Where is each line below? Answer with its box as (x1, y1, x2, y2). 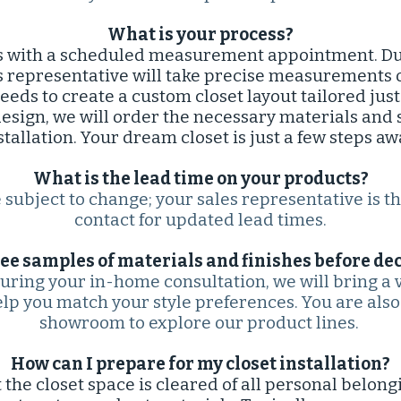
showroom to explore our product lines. (38, 312, 363, 333)
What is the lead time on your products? (32, 168, 369, 189)
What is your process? (107, 24, 294, 45)
